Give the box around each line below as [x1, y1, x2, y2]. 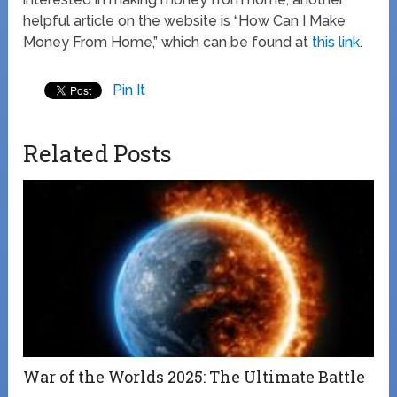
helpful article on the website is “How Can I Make [23, 12, 346, 29]
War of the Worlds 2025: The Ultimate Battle [23, 365, 366, 387]
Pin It [113, 81, 146, 98]
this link [312, 33, 361, 51]
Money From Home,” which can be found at [23, 33, 313, 51]
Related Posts [23, 137, 173, 168]
